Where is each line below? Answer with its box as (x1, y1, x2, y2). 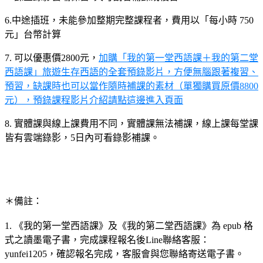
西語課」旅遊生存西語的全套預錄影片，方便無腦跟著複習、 (5, 66, 258, 77)
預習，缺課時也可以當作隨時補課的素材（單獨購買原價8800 (5, 80, 258, 91)
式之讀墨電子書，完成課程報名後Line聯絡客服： (5, 234, 210, 245)
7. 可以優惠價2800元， (5, 52, 99, 63)
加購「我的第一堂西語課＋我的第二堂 (99, 52, 258, 63)
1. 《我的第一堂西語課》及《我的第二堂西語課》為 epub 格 (5, 220, 253, 231)
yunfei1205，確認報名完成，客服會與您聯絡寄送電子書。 (5, 248, 244, 259)
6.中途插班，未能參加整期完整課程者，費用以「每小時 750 (5, 15, 254, 25)
